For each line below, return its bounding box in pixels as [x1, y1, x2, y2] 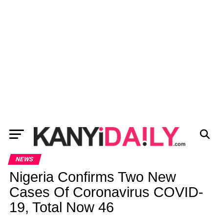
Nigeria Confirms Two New [9, 169, 176, 185]
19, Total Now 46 [9, 199, 114, 215]
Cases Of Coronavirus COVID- [9, 184, 203, 200]
